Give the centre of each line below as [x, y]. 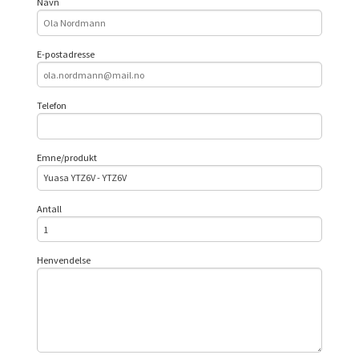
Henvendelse [64, 260]
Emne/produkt [67, 157]
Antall [50, 208]
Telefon [52, 106]
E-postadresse [66, 54]
